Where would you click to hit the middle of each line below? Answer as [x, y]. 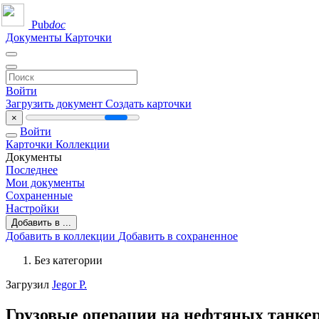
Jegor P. [69, 284]
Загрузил [29, 284]
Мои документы [45, 183]
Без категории [68, 260]
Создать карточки [148, 104]
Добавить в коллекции [62, 236]
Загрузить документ [56, 104]
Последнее [32, 170]
